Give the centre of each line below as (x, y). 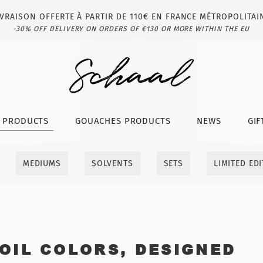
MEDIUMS (42, 163)
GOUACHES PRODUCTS (123, 121)
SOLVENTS (112, 163)
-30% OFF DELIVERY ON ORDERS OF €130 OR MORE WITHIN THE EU (131, 29)
